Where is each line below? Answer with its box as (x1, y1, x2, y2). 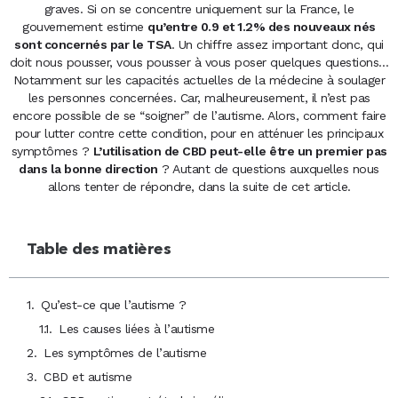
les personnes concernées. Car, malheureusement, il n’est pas (28, 91, 370, 106)
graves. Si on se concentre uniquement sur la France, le (44, 2, 354, 17)
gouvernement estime (22, 20, 148, 35)
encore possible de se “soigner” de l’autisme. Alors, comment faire (12, 108, 386, 123)
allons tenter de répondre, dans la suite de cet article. (47, 179, 351, 195)
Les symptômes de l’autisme (44, 346, 206, 361)
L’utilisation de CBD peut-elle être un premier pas (92, 144, 387, 159)
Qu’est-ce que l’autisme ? (41, 298, 187, 313)
